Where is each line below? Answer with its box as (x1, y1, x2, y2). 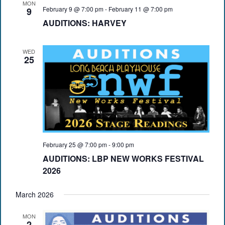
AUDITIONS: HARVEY (42, 17, 127, 29)
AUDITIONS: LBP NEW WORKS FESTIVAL (42, 153, 204, 165)
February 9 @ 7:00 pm (42, 4, 103, 13)
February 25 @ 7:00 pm (42, 140, 107, 149)
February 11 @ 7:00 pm (108, 4, 173, 13)
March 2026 (15, 189, 54, 200)
